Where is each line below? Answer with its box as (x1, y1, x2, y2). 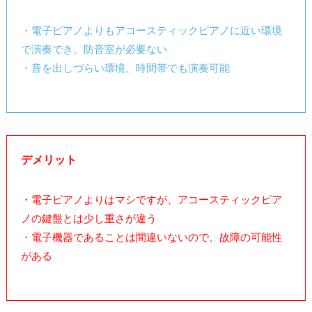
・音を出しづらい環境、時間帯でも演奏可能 (20, 61, 230, 75)
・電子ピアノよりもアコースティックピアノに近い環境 (20, 23, 282, 37)
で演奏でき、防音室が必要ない (20, 42, 167, 56)
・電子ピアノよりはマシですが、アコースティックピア (20, 192, 282, 206)
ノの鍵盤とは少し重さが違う (20, 211, 157, 225)
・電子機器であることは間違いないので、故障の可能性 (20, 230, 282, 244)
